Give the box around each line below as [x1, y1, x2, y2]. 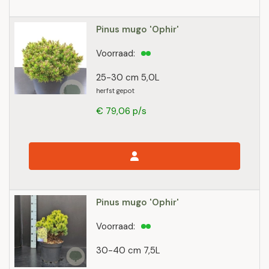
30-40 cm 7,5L [96, 244, 160, 256]
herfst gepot [96, 86, 134, 95]
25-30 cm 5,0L [96, 71, 160, 83]
